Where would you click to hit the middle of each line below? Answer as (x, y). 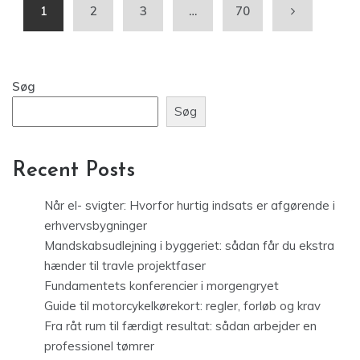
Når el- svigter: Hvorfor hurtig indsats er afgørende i (190, 209)
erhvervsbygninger (96, 229)
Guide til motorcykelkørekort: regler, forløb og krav (182, 309)
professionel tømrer (99, 350)
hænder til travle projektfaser (125, 269)
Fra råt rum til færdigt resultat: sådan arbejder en (180, 329)
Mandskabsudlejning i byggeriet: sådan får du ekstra (189, 249)
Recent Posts (74, 174)
